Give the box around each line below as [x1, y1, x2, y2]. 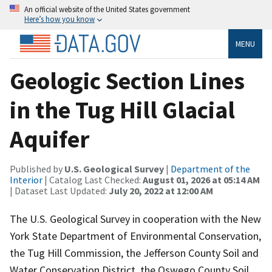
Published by [10, 162, 64, 175]
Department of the [171, 162, 250, 175]
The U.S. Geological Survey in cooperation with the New [10, 211, 261, 226]
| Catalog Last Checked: [42, 173, 143, 186]
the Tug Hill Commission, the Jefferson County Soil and [10, 245, 259, 260]
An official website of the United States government [24, 4, 190, 14]
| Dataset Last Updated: [10, 184, 109, 197]
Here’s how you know [24, 14, 95, 24]
